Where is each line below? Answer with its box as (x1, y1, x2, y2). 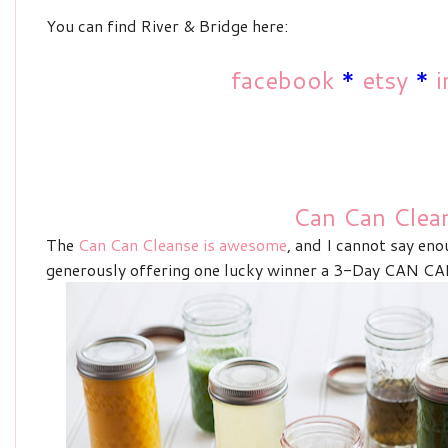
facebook (229, 63, 334, 97)
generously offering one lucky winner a (46, 258, 329, 281)
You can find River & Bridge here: (46, 14, 288, 37)
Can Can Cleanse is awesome (78, 233, 287, 256)
